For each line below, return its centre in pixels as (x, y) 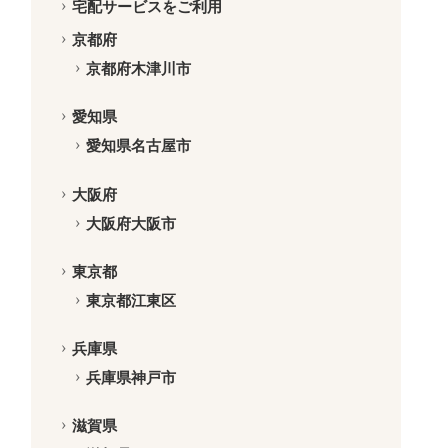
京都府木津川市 (138, 69)
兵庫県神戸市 (130, 377)
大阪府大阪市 (130, 223)
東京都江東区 (130, 300)
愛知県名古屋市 (138, 146)
